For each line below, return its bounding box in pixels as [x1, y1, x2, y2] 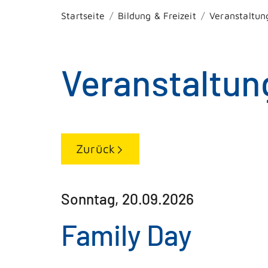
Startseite [61, 10, 105, 21]
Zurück [76, 141, 115, 156]
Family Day [61, 217, 192, 251]
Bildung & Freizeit [118, 10, 196, 21]
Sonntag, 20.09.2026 [61, 189, 194, 208]
